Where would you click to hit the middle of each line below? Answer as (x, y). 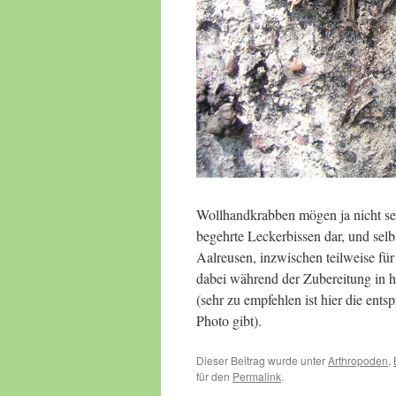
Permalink (257, 376)
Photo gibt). (229, 320)
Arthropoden (358, 360)
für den (214, 376)
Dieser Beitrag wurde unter (262, 360)
